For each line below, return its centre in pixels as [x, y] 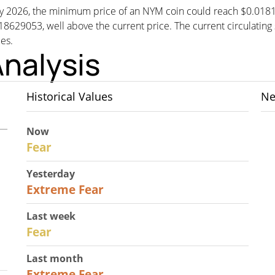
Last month [55, 258]
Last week [51, 216]
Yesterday [50, 174]
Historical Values [69, 96]
